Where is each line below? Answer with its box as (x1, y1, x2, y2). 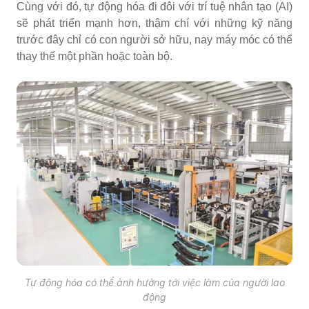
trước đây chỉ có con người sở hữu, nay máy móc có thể (17, 34, 292, 46)
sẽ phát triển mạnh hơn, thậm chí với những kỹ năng (17, 17, 292, 30)
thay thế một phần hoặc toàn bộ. (17, 50, 172, 63)
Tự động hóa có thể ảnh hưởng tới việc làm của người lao (24, 276, 285, 288)
